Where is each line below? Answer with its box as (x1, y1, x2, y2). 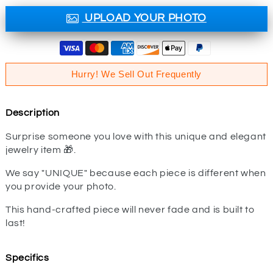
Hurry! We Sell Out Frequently (71, 68, 202, 79)
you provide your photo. (5, 181, 116, 191)
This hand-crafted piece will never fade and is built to (5, 204, 255, 214)
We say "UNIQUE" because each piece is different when (5, 168, 266, 178)
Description (5, 107, 60, 118)
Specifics (5, 253, 49, 263)
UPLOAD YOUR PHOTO (82, 12, 207, 24)
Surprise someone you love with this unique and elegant (5, 131, 266, 141)
